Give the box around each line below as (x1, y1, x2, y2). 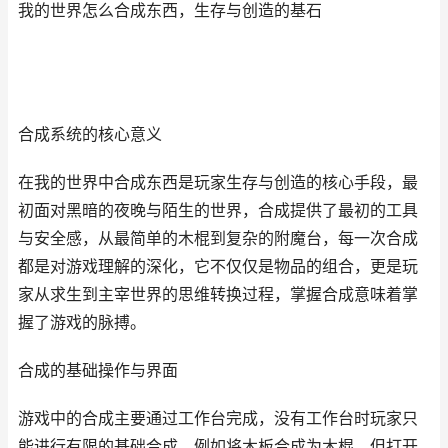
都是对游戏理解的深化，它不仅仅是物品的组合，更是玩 (18, 257, 418, 276)
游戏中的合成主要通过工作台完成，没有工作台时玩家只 (18, 409, 418, 428)
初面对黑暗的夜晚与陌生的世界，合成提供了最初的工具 (18, 201, 418, 220)
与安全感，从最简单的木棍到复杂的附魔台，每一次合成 (18, 229, 418, 248)
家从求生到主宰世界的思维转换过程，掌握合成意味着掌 (18, 285, 418, 304)
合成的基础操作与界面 (18, 361, 178, 380)
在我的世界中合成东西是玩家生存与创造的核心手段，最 (18, 173, 418, 192)
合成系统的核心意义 (18, 125, 162, 144)
